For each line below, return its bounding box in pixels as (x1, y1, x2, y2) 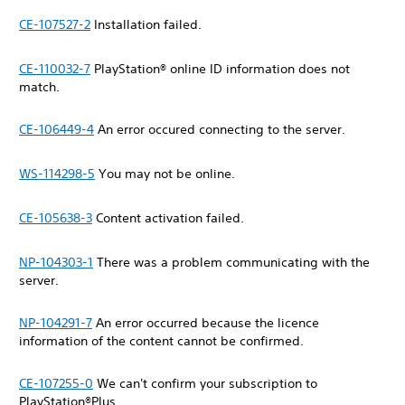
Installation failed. (90, 16, 205, 33)
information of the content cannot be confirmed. (19, 333, 307, 349)
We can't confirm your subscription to (93, 375, 317, 391)
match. (19, 79, 63, 95)
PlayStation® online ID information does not (90, 61, 350, 77)
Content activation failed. (92, 210, 248, 226)
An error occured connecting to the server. (94, 121, 349, 137)
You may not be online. (95, 165, 239, 182)
